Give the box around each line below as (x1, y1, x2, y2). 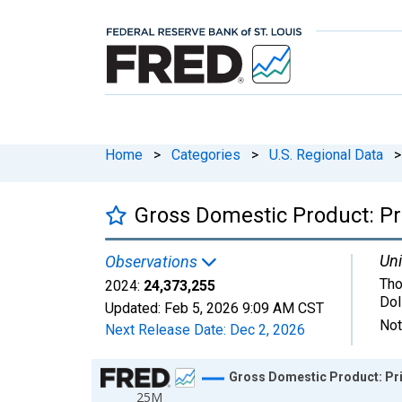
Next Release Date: (105, 320, 230, 338)
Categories (171, 145, 240, 163)
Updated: (105, 299, 164, 317)
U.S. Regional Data (269, 145, 383, 163)
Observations (105, 251, 201, 271)
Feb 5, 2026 (164, 299, 239, 317)
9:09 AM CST (242, 299, 324, 317)
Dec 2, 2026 (230, 320, 305, 338)
